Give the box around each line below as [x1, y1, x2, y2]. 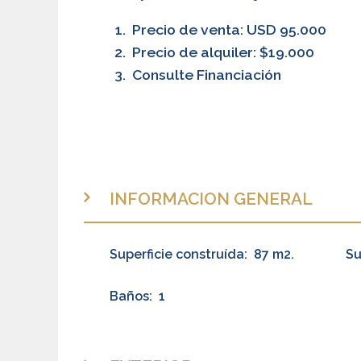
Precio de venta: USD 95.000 [129, 20, 326, 38]
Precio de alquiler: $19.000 [129, 43, 314, 60]
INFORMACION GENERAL [110, 188, 313, 209]
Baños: [110, 288, 152, 304]
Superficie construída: [110, 246, 247, 262]
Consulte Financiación [129, 65, 281, 83]
